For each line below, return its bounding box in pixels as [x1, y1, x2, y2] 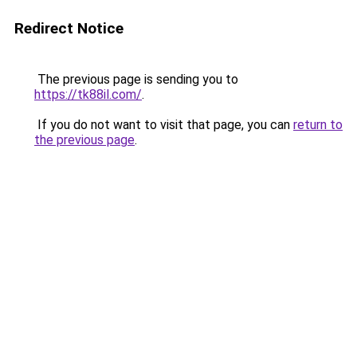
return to [293, 117, 343, 132]
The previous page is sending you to [34, 72, 238, 87]
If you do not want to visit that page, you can [34, 117, 293, 132]
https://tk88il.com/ [34, 87, 142, 102]
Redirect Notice [14, 19, 124, 37]
